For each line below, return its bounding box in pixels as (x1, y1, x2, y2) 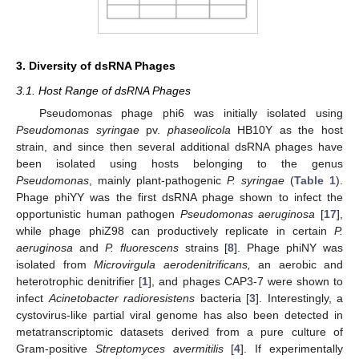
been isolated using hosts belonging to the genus (16, 156, 343, 170)
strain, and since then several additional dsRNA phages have (16, 139, 343, 153)
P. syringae (227, 173, 284, 187)
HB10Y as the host (230, 123, 344, 136)
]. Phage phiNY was (234, 240, 343, 254)
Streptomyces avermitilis (95, 341, 224, 355)
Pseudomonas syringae (16, 123, 139, 136)
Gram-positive (16, 341, 95, 355)
